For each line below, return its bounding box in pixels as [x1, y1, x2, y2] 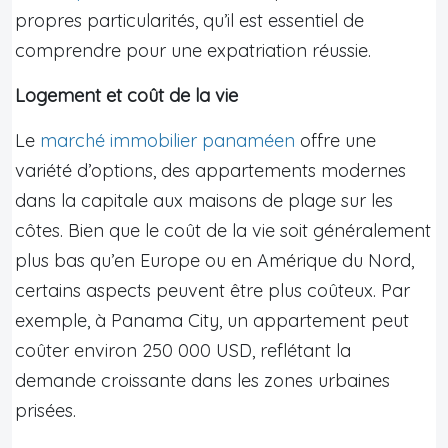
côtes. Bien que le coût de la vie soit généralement [15, 218, 431, 242]
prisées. [15, 398, 76, 422]
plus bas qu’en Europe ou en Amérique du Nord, [15, 248, 414, 272]
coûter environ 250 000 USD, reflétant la [15, 338, 351, 362]
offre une [295, 128, 376, 152]
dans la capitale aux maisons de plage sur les [15, 188, 393, 212]
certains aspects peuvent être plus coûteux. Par [15, 278, 410, 302]
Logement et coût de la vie [15, 83, 238, 107]
